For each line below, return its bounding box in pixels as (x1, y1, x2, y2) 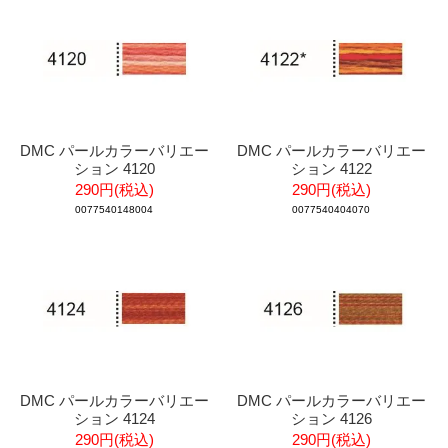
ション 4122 (290, 159, 372, 177)
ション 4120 (73, 159, 155, 177)
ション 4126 (290, 409, 372, 427)
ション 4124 (73, 409, 155, 427)
